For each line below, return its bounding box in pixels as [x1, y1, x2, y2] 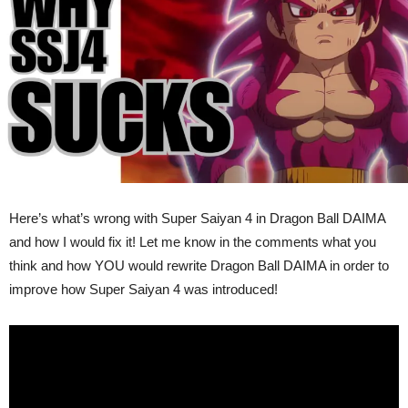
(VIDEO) [219, 50, 261, 65]
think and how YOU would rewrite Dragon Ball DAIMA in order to [9, 258, 389, 274]
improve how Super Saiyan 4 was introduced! [9, 281, 278, 298]
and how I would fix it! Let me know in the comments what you [9, 234, 376, 250]
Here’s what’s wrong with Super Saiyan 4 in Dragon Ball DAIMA [9, 210, 385, 227]
